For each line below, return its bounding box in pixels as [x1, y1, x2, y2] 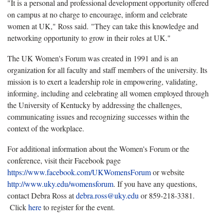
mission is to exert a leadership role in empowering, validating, [7, 76, 198, 87]
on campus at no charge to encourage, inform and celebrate [7, 9, 187, 19]
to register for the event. [41, 201, 117, 212]
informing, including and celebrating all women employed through [7, 88, 209, 98]
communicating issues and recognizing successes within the [7, 111, 189, 122]
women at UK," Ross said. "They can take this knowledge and [7, 20, 199, 31]
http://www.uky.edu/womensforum [7, 178, 113, 189]
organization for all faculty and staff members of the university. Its [7, 64, 207, 75]
